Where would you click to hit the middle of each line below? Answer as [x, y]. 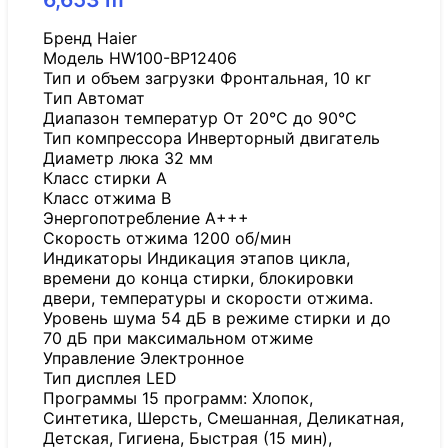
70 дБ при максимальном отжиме [178, 338]
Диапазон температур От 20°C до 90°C [200, 118]
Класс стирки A [105, 178]
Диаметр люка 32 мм [128, 158]
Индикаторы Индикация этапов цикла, [196, 258]
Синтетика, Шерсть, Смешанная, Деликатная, [223, 418]
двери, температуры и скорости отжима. [208, 298]
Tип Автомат [94, 98]
